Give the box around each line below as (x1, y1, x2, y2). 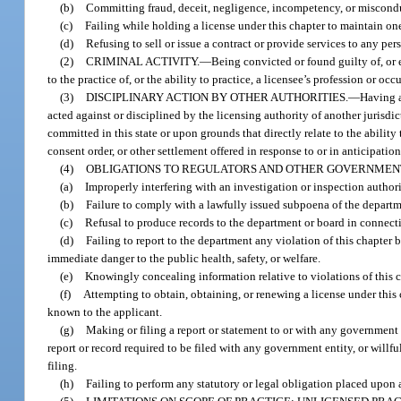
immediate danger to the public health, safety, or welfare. (47, 251, 321, 265)
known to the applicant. (47, 304, 163, 319)
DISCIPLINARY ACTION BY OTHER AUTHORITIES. (86, 90, 349, 104)
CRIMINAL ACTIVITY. (86, 54, 200, 68)
